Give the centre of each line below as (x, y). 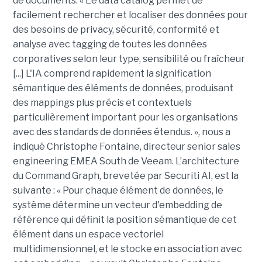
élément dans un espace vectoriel (88, 235)
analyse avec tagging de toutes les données (110, 44)
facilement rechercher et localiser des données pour (130, 15)
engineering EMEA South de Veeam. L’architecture (126, 161)
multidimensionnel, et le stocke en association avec (127, 249)
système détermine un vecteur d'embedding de (117, 205)
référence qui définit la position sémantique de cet (125, 220)
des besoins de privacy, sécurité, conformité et (116, 30)
